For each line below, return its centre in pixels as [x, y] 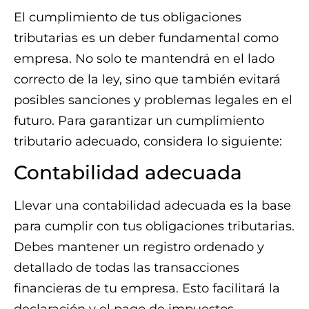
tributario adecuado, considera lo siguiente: [148, 141]
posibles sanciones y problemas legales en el [153, 100]
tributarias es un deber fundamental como [146, 38]
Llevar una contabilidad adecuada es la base [152, 206]
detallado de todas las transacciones [127, 268]
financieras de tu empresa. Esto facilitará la [147, 289]
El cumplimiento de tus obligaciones [128, 17]
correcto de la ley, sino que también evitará [147, 79]
